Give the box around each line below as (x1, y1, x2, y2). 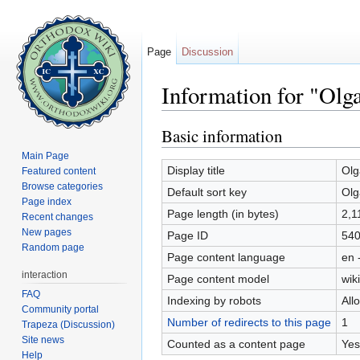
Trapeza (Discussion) (22, 318, 116, 330)
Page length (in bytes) (166, 207, 279, 220)
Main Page (22, 149, 70, 162)
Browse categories (22, 180, 104, 192)
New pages (22, 226, 72, 238)
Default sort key (166, 185, 247, 198)
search (268, 110, 302, 124)
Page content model (166, 272, 269, 285)
